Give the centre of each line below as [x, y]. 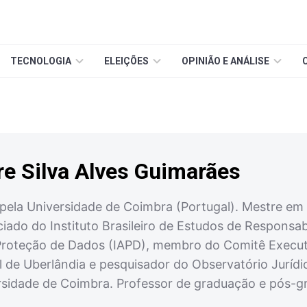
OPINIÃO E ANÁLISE [225, 61]
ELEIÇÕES [126, 61]
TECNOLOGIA [41, 61]
